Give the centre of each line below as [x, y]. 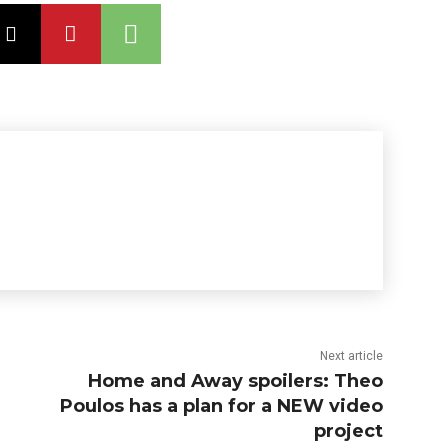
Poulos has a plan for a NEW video [222, 406]
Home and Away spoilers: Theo [236, 381]
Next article [352, 356]
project [349, 431]
